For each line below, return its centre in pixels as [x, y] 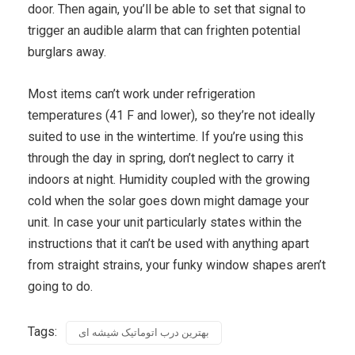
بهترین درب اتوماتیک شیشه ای [144, 332]
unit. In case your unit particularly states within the [165, 222]
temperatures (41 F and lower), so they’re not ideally [172, 115]
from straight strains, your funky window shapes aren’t [177, 265]
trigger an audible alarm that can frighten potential [164, 30]
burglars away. [67, 52]
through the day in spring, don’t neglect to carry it [161, 158]
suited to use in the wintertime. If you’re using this [166, 136]
